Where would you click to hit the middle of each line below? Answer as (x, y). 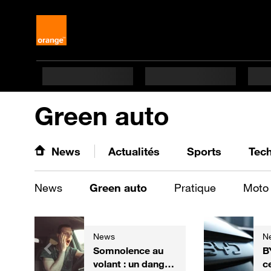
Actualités (134, 151)
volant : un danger (133, 264)
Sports (204, 151)
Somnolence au (128, 250)
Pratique (195, 188)
